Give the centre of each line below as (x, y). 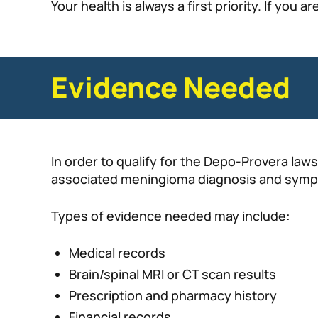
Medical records (117, 253)
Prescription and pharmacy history (173, 296)
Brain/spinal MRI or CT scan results (172, 274)
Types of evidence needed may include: (171, 216)
